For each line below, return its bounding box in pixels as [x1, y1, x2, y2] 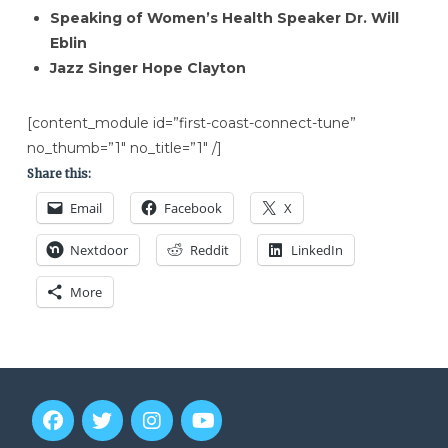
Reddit [189, 240, 229, 259]
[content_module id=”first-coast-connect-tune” [26, 113, 356, 132]
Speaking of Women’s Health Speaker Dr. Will [50, 8, 400, 27]
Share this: [26, 165, 91, 181]
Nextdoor [69, 240, 128, 259]
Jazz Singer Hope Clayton [50, 58, 247, 77]
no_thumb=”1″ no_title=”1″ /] [26, 138, 222, 157]
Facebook [163, 198, 222, 217]
